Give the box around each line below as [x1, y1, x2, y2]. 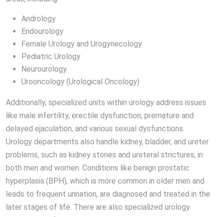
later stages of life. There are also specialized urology [6, 202, 190, 212]
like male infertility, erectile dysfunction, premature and [6, 111, 194, 121]
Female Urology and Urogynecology [21, 39, 142, 49]
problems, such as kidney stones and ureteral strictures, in [6, 150, 203, 160]
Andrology [21, 14, 56, 24]
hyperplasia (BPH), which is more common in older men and [6, 176, 204, 186]
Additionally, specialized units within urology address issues [6, 98, 206, 108]
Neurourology [21, 64, 67, 74]
